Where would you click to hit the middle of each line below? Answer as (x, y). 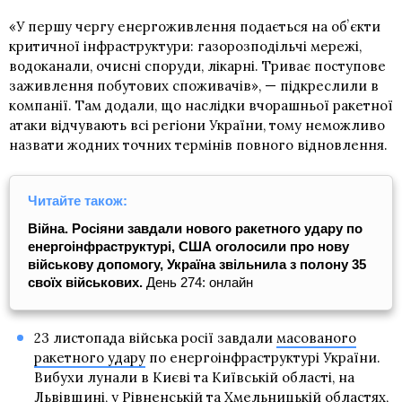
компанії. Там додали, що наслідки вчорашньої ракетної (201, 105)
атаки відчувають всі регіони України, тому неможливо (197, 125)
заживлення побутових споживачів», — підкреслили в (194, 85)
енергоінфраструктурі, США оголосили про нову (188, 246)
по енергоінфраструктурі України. (262, 357)
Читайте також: (78, 200)
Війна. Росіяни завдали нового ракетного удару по (195, 228)
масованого (316, 337)
